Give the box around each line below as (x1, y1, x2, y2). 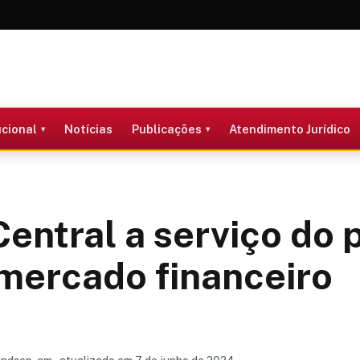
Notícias (63, 121, 112, 136)
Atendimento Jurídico (228, 121, 350, 136)
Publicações (131, 121, 202, 136)
